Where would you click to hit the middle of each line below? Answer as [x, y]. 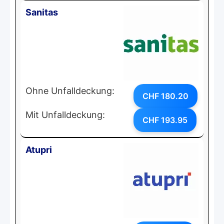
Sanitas [42, 12]
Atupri [39, 149]
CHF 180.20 [165, 96]
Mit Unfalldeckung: [65, 114]
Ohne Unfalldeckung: [70, 90]
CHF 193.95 [165, 120]
